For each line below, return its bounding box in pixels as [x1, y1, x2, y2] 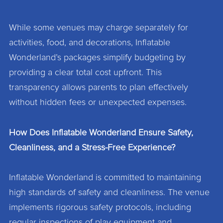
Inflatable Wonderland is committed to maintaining [8, 173, 201, 183]
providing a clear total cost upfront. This [8, 68, 162, 78]
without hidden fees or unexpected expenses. [8, 98, 187, 108]
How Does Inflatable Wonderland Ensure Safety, [8, 128, 193, 137]
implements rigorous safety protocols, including [8, 203, 191, 213]
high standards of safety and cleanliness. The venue [8, 188, 210, 198]
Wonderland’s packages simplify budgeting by [8, 53, 186, 63]
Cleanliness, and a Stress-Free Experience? [8, 143, 175, 152]
